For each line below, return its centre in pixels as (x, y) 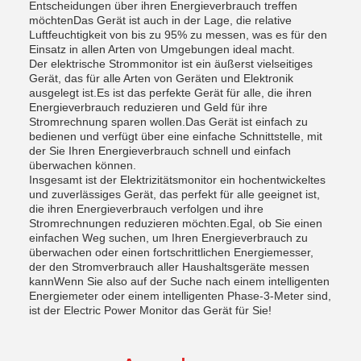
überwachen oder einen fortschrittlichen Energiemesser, (171, 252)
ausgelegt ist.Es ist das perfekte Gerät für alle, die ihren (170, 93)
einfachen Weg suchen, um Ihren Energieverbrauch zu (168, 238)
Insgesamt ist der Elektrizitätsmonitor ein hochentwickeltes (177, 180)
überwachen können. (83, 165)
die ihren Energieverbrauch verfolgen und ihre (146, 209)
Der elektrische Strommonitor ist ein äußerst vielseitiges (171, 64)
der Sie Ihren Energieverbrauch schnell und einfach (160, 151)
